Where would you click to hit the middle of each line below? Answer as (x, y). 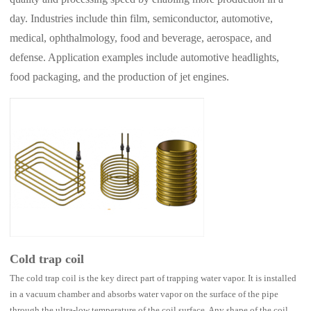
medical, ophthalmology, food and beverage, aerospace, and (141, 38)
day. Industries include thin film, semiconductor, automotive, (142, 19)
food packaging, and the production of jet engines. (120, 77)
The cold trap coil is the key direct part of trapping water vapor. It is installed (153, 278)
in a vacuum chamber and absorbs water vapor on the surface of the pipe (144, 294)
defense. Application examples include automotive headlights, (145, 58)
